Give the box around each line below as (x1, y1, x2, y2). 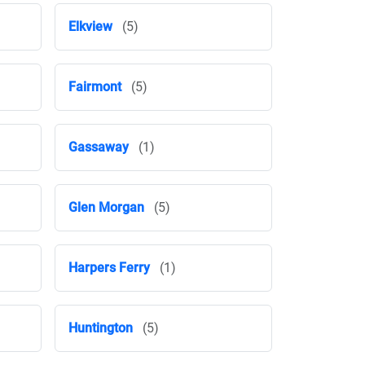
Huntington (68, 320, 133, 336)
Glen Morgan (68, 200, 144, 215)
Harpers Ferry (68, 260, 150, 275)
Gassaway (68, 139, 129, 155)
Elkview (68, 19, 112, 34)
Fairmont (68, 79, 121, 95)
